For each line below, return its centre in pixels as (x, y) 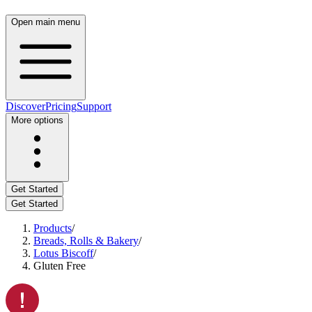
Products (53, 228)
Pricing (61, 106)
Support (94, 106)
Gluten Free (60, 266)
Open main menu (46, 22)
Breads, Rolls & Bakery (86, 241)
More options (37, 120)
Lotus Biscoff (63, 253)
